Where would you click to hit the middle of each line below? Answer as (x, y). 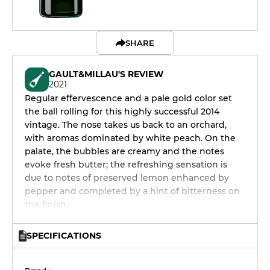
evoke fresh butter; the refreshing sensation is (126, 165)
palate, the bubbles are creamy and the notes (124, 151)
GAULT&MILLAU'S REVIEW (106, 74)
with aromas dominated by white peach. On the (130, 138)
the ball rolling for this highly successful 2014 (122, 111)
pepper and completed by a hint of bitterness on (132, 191)
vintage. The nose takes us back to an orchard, (126, 125)
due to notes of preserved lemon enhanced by (127, 178)
